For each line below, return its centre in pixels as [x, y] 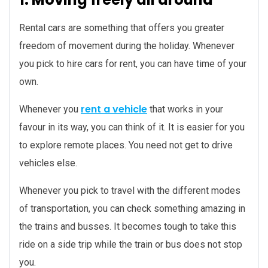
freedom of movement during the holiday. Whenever [127, 46]
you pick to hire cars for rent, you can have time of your [133, 64]
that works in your [185, 109]
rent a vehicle [114, 109]
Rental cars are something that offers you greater [122, 28]
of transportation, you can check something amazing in [132, 209]
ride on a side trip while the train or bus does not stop [131, 245]
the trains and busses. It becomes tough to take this [128, 227]
